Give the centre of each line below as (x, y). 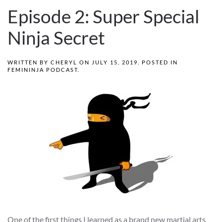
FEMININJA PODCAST (43, 70)
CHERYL (64, 62)
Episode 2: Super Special (103, 17)
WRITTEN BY (29, 62)
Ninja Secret (56, 38)
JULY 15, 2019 (115, 62)
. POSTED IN (158, 62)
